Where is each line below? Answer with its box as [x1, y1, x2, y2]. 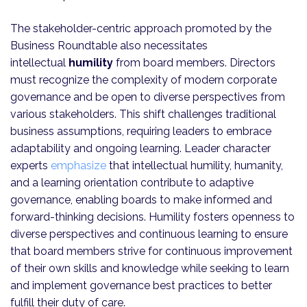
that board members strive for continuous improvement [10, 245, 293, 258]
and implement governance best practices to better [10, 279, 272, 293]
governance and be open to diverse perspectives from [10, 90, 285, 104]
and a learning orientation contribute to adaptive [10, 176, 254, 190]
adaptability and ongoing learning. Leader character [10, 142, 271, 156]
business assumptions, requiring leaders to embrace [10, 125, 271, 138]
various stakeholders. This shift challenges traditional [10, 108, 276, 121]
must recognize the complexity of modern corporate [10, 73, 277, 87]
